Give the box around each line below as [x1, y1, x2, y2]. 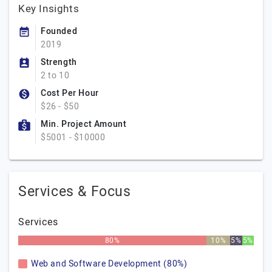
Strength [41, 56, 77, 69]
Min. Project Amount [41, 118, 127, 131]
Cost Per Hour [41, 87, 99, 100]
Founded [41, 25, 78, 38]
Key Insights [18, 1, 80, 16]
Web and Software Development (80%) [31, 257, 188, 270]
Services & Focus [18, 182, 131, 202]
